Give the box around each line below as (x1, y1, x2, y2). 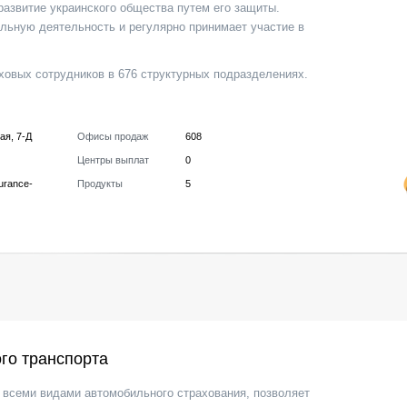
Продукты (77, 178, 123, 189)
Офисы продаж (77, 131, 148, 142)
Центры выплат (77, 154, 149, 165)
